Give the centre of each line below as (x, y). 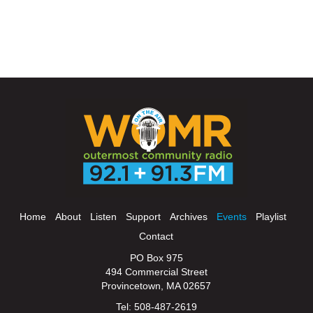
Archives (188, 216)
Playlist (271, 216)
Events (231, 216)
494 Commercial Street (156, 271)
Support (143, 216)
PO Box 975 (156, 257)
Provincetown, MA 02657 (156, 285)
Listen (103, 216)
